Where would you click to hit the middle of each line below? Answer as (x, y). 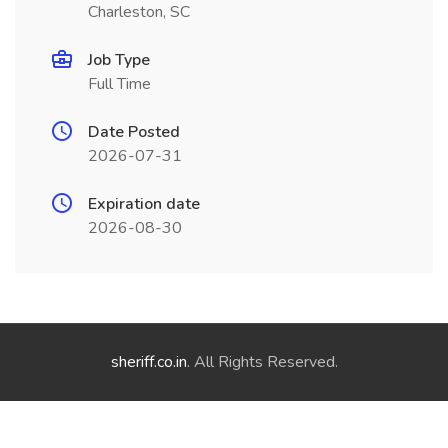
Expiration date (144, 204)
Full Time (119, 84)
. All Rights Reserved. (262, 362)
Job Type (119, 60)
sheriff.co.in (148, 362)
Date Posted (134, 132)
